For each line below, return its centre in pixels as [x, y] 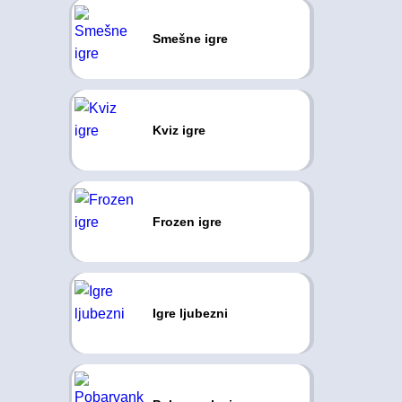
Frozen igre [187, 222]
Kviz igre [179, 130]
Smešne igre [190, 39]
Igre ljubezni [190, 313]
